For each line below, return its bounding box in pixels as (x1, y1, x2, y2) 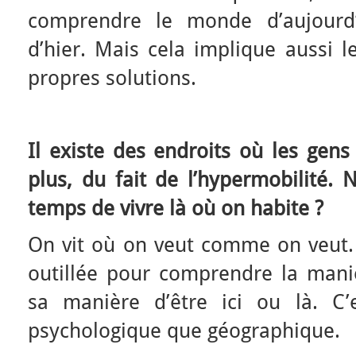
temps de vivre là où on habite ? (28, 195, 323, 220)
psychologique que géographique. (28, 318, 340, 342)
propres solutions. (28, 65, 196, 90)
